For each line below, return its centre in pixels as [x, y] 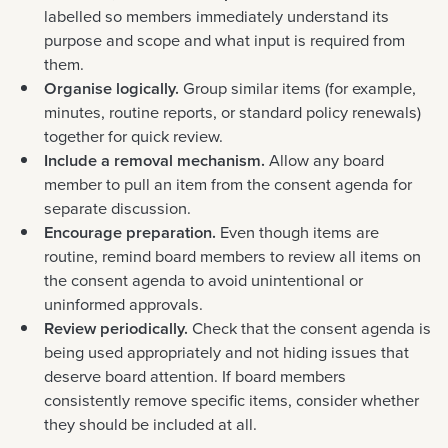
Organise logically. [113, 88]
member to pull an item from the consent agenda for [228, 184]
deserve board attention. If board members [195, 376]
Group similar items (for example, [299, 88]
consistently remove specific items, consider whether [231, 400]
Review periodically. [116, 328]
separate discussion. [117, 208]
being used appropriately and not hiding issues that [226, 352]
